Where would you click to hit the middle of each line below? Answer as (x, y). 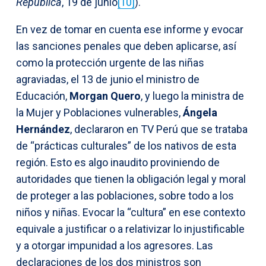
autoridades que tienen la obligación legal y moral (131, 179)
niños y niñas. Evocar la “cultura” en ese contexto (131, 212)
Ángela (200, 112)
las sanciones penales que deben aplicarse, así (126, 46)
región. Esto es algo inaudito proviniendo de (118, 162)
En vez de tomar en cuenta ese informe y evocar (130, 29)
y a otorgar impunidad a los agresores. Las (115, 245)
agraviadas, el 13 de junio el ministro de (108, 79)
